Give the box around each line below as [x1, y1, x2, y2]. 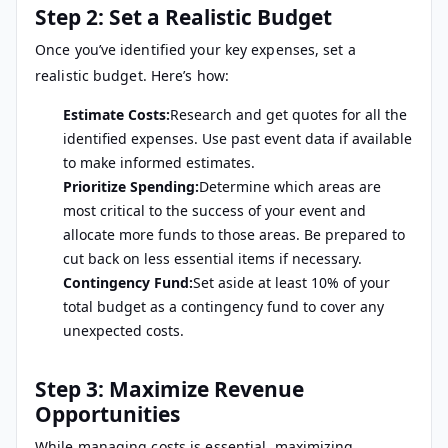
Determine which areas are [199, 177, 381, 197]
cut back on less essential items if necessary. [63, 249, 362, 269]
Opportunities [35, 399, 180, 428]
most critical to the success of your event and [63, 201, 366, 221]
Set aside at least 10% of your [193, 273, 390, 293]
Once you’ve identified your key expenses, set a [35, 40, 356, 60]
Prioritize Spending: [63, 177, 199, 197]
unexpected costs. [63, 321, 184, 341]
